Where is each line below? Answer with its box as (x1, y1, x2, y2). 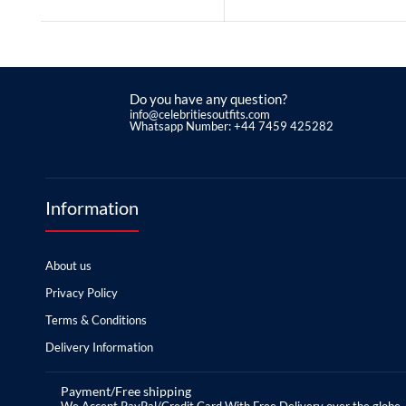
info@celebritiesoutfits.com (130, 107, 270, 122)
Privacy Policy (45, 285, 118, 301)
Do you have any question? (130, 91, 287, 108)
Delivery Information (45, 340, 153, 355)
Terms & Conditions (45, 313, 147, 328)
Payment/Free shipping (60, 383, 191, 400)
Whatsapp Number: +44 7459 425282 (130, 119, 333, 134)
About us (45, 258, 92, 274)
